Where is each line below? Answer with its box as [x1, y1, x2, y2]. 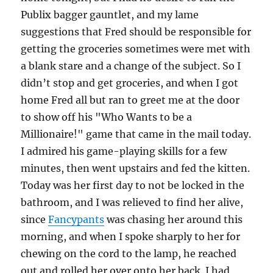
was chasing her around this [104, 213, 243, 226]
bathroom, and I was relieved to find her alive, [21, 196, 244, 209]
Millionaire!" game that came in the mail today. [21, 128, 252, 141]
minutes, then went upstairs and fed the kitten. [21, 162, 250, 175]
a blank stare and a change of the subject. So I [21, 60, 241, 73]
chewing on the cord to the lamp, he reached [21, 247, 237, 260]
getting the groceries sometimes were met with [21, 43, 251, 55]
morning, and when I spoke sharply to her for [21, 230, 241, 243]
